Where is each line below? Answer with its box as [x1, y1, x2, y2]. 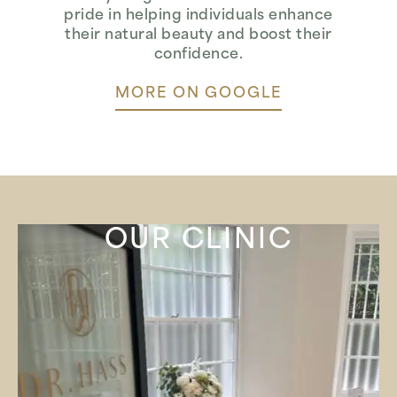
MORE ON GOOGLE [115, 87, 282, 102]
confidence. [153, 48, 244, 63]
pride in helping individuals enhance [64, 9, 333, 24]
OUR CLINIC [105, 228, 292, 256]
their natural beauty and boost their [65, 28, 332, 43]
